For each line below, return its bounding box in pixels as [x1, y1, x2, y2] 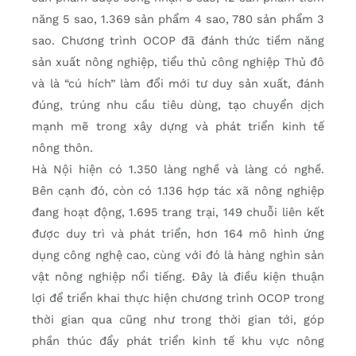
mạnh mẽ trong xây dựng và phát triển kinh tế [32, 118, 324, 133]
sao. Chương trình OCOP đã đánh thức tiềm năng [32, 33, 324, 48]
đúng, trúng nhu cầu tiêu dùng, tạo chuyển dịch [32, 97, 324, 112]
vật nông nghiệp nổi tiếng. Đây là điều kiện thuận [32, 269, 324, 284]
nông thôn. [32, 140, 93, 155]
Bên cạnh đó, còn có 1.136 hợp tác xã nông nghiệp [32, 183, 324, 198]
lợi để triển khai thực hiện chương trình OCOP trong [32, 290, 324, 305]
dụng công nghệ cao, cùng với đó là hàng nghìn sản [32, 247, 324, 262]
